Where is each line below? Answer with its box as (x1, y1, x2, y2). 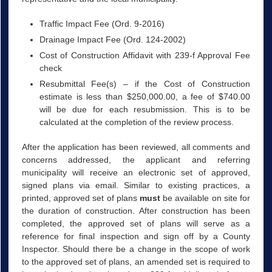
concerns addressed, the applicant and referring (21, 155, 251, 165)
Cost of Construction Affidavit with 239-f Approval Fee (39, 50, 251, 60)
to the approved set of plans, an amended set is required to (21, 257, 251, 267)
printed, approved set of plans (21, 193, 140, 203)
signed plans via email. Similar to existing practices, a (21, 180, 251, 190)
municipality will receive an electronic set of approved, (21, 168, 251, 177)
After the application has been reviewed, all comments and (21, 142, 251, 152)
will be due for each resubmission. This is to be (39, 104, 251, 114)
